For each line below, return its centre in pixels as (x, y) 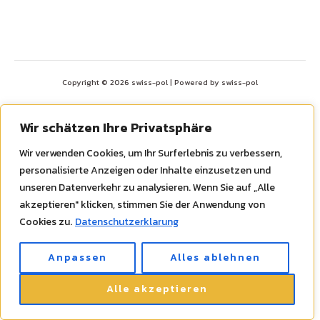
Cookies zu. (46, 222)
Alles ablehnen (215, 257)
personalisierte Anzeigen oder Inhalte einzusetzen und (145, 170)
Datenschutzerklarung (127, 222)
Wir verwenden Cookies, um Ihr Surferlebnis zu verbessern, (151, 153)
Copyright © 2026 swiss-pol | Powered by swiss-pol (160, 82)
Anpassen (77, 257)
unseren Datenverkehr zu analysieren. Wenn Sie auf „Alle (147, 187)
